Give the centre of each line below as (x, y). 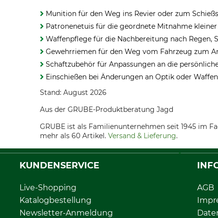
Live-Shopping (48, 187)
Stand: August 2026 (73, 92)
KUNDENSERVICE (59, 165)
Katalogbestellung (55, 200)
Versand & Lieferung (142, 136)
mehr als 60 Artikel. (74, 136)
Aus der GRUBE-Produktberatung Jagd (107, 109)
